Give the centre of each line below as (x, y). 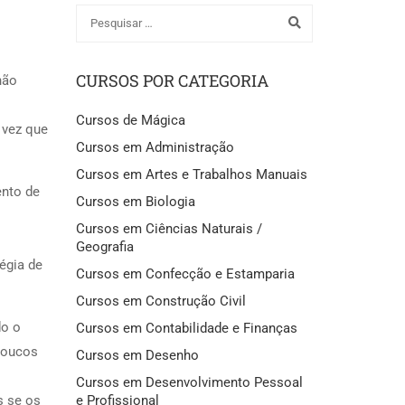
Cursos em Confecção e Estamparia (185, 273)
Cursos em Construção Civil (160, 301)
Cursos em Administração (155, 147)
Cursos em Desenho (137, 355)
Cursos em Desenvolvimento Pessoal (189, 382)
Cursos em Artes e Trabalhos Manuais (191, 174)
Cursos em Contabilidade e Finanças (186, 328)
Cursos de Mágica (130, 120)
